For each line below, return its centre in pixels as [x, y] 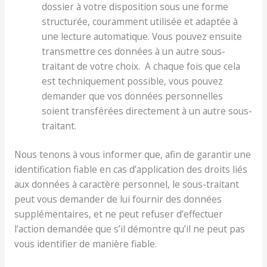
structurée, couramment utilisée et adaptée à [140, 21]
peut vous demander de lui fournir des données [118, 199]
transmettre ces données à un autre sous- [134, 51]
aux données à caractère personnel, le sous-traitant [126, 184]
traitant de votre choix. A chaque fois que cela [141, 66]
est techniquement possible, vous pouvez [133, 81]
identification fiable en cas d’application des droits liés [131, 170]
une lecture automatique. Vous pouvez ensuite [142, 36]
